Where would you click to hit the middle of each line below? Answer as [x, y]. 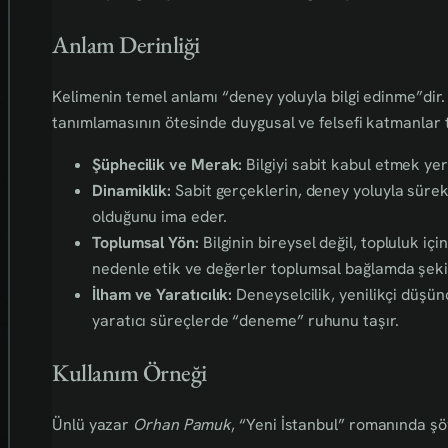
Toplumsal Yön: [145, 242]
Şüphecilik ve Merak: [167, 164]
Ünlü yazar [93, 425]
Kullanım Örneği [129, 373]
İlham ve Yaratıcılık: [162, 294]
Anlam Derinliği [126, 44]
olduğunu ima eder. [159, 216]
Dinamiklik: [132, 190]
